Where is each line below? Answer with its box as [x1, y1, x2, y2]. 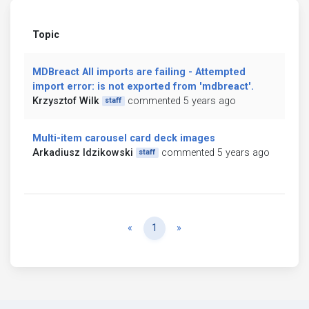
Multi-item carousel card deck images [32, 132, 215, 144]
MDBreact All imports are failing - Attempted [32, 66, 246, 78]
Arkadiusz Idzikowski [32, 146, 133, 159]
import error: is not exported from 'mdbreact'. [32, 80, 254, 92]
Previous [132, 221, 170, 233]
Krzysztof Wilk [32, 94, 99, 107]
